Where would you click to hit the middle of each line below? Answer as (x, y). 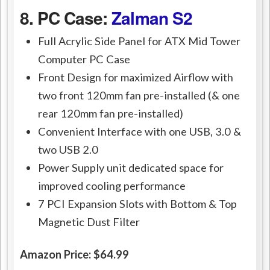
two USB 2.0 (68, 150)
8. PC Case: (66, 17)
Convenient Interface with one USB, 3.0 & (140, 132)
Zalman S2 (152, 17)
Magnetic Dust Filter (89, 222)
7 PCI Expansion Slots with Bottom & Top (138, 204)
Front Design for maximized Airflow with (136, 77)
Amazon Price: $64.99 (75, 255)
